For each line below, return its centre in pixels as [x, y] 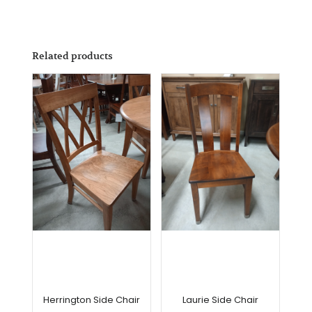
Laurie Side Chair [221, 300]
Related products [72, 56]
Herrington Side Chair [91, 300]
